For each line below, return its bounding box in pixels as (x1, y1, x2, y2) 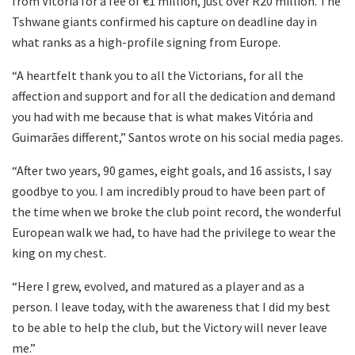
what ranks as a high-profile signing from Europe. (12, 33, 281, 50)
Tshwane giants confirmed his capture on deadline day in (12, 13, 317, 29)
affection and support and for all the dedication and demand (12, 87, 335, 104)
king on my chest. (12, 244, 106, 261)
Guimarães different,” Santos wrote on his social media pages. (12, 128, 343, 145)
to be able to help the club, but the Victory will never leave (12, 319, 327, 335)
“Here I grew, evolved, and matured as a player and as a (12, 277, 304, 294)
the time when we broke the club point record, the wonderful (12, 203, 342, 219)
